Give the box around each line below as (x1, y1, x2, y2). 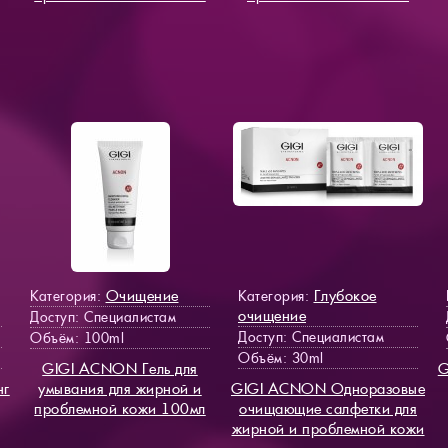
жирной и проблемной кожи (231, 418, 425, 438)
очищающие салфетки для (239, 398, 417, 418)
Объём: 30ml (238, 348, 324, 367)
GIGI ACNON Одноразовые (231, 378, 425, 398)
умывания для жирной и (38, 378, 202, 398)
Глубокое (313, 285, 377, 305)
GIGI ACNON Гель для (42, 358, 198, 378)
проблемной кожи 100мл (34, 398, 206, 418)
